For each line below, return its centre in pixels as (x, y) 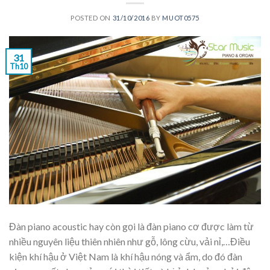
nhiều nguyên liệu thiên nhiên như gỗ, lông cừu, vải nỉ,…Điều (130, 242)
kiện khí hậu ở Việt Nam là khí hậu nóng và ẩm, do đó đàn (126, 257)
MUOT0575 (181, 18)
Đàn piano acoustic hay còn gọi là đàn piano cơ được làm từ (131, 227)
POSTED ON (92, 18)
